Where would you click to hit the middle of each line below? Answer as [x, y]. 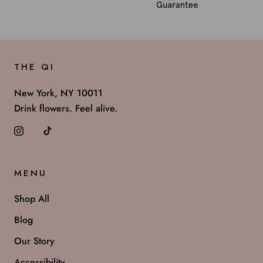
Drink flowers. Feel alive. [66, 109]
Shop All [32, 199]
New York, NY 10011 [58, 93]
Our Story [34, 241]
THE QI [34, 67]
